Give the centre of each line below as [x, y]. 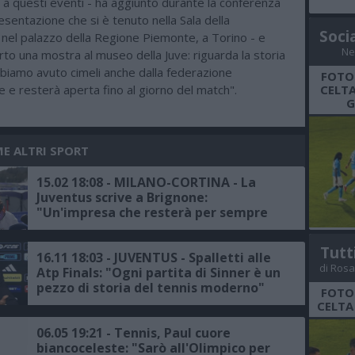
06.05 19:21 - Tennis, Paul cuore [134, 333]
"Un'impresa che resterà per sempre [152, 213]
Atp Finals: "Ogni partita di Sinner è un [158, 273]
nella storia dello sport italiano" [139, 228]
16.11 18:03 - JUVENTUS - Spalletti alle [154, 258]
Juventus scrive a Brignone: [122, 198]
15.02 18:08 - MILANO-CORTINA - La [146, 183]
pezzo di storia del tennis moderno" [151, 288]
